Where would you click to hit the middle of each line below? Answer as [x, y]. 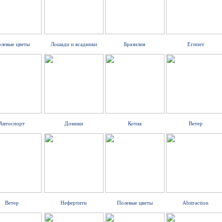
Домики [74, 123]
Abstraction [195, 203]
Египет [195, 44]
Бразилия [135, 44]
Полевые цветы [135, 203]
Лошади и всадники [74, 44]
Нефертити [74, 203]
